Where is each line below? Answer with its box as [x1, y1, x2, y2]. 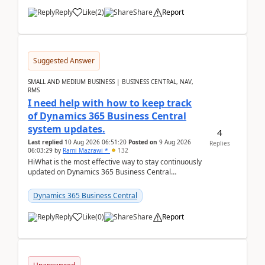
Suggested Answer [33, 56, 95, 66]
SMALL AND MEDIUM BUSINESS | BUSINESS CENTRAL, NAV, [28, 77, 193, 86]
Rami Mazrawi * [63, 146, 110, 154]
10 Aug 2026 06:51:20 [64, 138, 127, 146]
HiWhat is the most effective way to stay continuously [28, 157, 202, 167]
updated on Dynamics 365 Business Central [28, 167, 171, 177]
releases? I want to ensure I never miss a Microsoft [28, 177, 195, 187]
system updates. [28, 122, 105, 135]
